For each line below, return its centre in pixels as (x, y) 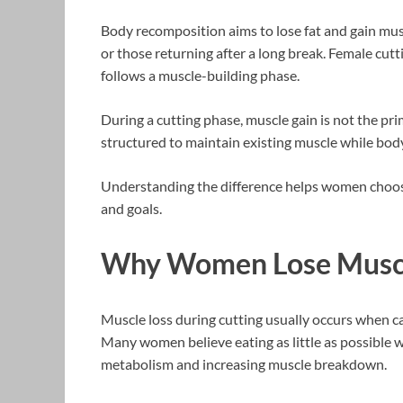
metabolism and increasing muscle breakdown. (244, 364)
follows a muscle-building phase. (200, 75)
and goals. (131, 208)
